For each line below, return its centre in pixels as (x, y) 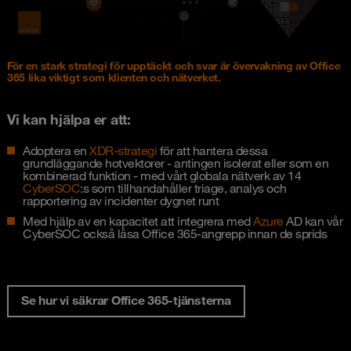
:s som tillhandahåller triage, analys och (183, 188)
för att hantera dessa (212, 150)
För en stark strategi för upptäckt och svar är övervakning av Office (174, 65)
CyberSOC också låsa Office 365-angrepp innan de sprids (175, 233)
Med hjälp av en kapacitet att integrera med (138, 221)
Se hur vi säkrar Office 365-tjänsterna (126, 300)
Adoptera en (56, 150)
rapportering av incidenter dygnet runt (121, 200)
